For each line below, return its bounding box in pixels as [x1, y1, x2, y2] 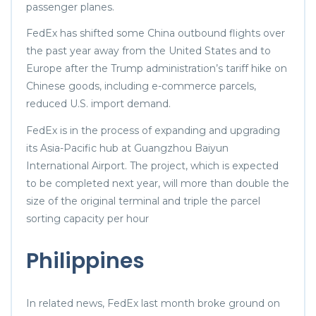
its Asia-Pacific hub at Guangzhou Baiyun [26, 141, 229, 154]
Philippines [26, 245, 145, 276]
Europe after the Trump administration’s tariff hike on [26, 62, 287, 75]
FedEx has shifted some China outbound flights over [26, 27, 285, 40]
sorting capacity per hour [26, 212, 149, 225]
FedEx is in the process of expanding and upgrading [26, 123, 280, 137]
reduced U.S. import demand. [26, 97, 174, 111]
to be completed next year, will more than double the [26, 176, 289, 190]
